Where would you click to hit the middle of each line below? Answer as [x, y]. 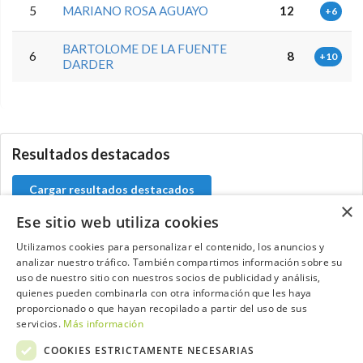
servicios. [40, 324]
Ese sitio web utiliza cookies [118, 222]
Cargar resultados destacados [112, 190]
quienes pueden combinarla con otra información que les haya [164, 293]
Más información [103, 324]
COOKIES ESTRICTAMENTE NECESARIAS [149, 350]
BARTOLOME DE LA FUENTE [145, 49]
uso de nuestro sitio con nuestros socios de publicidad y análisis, [169, 278]
